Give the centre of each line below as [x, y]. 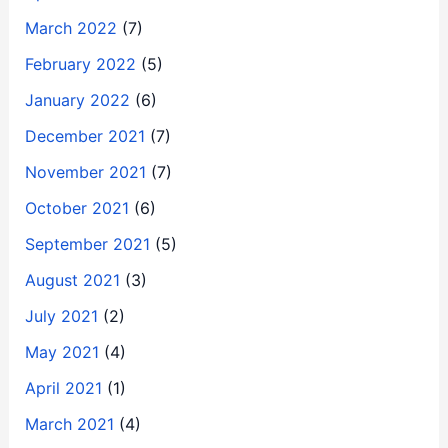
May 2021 [61, 351]
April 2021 [63, 387]
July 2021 [61, 315]
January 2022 [77, 99]
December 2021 [84, 135]
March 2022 [70, 27]
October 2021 [76, 207]
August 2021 [72, 279]
